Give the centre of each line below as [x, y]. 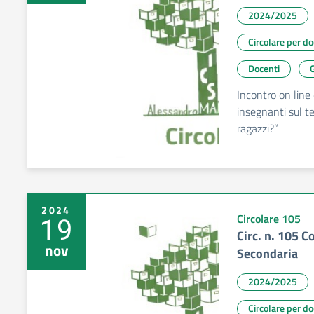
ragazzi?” [258, 128]
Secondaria [267, 253]
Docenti [264, 68]
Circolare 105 [269, 219]
